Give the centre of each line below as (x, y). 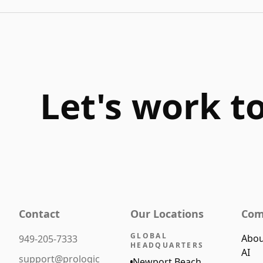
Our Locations (167, 214)
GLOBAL (149, 236)
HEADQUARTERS (167, 245)
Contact (39, 214)
